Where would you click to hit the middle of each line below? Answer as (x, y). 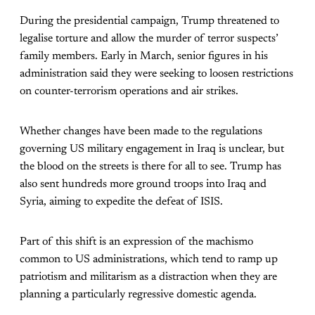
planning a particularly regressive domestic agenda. (138, 294)
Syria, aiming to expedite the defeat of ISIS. (121, 201)
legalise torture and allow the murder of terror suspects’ (149, 38)
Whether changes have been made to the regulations (141, 131)
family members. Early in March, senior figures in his (144, 56)
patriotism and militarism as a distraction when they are (148, 277)
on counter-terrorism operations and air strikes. (129, 91)
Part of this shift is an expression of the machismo (136, 242)
